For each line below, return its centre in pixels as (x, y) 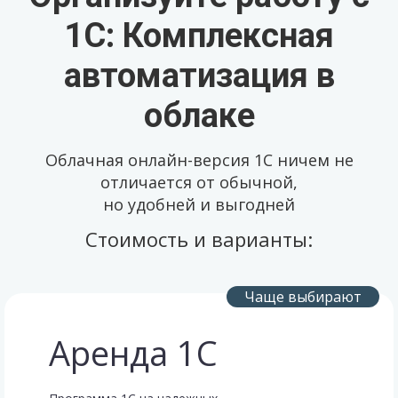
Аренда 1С (133, 353)
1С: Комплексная (199, 36)
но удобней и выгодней (199, 204)
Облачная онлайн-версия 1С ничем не (199, 160)
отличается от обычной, (199, 182)
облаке (199, 115)
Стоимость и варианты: (199, 239)
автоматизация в (199, 76)
